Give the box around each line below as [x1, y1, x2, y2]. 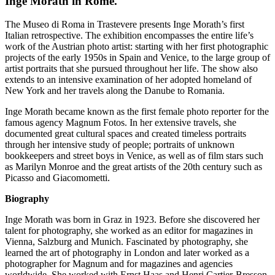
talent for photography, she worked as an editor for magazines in [5, 225, 253, 236]
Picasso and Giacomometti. [5, 172, 110, 184]
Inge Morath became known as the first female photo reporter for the [5, 106, 269, 117]
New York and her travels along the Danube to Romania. [5, 85, 225, 96]
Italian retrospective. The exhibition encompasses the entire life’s [5, 30, 254, 41]
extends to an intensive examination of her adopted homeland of [5, 74, 252, 85]
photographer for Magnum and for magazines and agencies [5, 258, 233, 269]
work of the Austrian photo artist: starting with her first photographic [5, 41, 268, 52]
